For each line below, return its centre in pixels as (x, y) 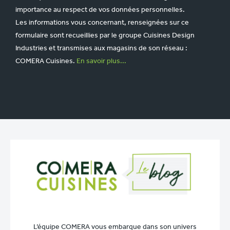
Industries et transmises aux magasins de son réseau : (101, 48)
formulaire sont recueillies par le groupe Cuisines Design (105, 35)
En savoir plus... (101, 61)
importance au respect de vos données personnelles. (100, 10)
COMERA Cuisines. (46, 61)
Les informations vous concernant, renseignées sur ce (102, 23)
